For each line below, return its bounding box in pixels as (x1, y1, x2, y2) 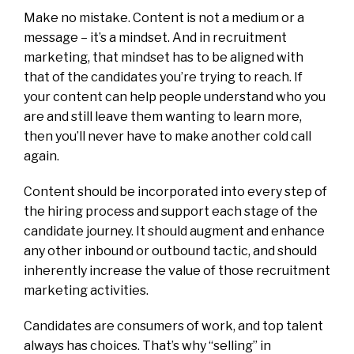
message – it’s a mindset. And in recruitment (24, 29, 287, 45)
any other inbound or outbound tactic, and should (24, 243, 317, 258)
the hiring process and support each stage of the (24, 203, 318, 219)
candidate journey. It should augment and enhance (24, 223, 325, 239)
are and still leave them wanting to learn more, (24, 108, 302, 124)
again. (24, 148, 59, 164)
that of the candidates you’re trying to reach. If (24, 69, 303, 85)
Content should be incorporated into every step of (24, 183, 327, 199)
